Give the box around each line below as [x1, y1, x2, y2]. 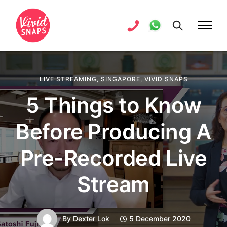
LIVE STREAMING [39, 75, 97, 83]
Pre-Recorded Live [20, 145, 207, 171]
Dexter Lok [72, 214, 109, 223]
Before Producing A [16, 119, 211, 144]
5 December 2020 [129, 214, 191, 223]
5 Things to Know [25, 92, 202, 118]
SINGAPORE [100, 75, 140, 83]
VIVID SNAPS [144, 75, 188, 83]
